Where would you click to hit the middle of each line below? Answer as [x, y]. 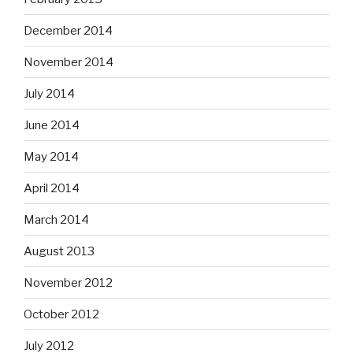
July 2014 [49, 93]
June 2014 [52, 125]
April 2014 [52, 188]
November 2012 [68, 282]
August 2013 [59, 251]
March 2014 [56, 219]
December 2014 [68, 30]
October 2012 [61, 314]
